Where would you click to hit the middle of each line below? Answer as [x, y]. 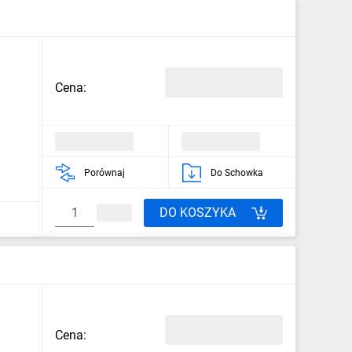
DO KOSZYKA [198, 212]
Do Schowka [237, 172]
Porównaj [104, 172]
